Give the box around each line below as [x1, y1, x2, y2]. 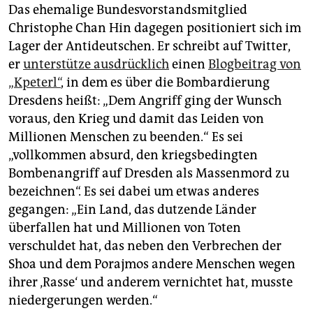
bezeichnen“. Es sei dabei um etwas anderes [8, 184, 259, 200]
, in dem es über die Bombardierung [61, 75, 270, 91]
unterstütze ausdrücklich [23, 57, 169, 73]
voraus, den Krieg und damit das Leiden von [8, 111, 264, 127]
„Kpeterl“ [8, 75, 61, 91]
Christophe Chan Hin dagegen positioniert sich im [8, 20, 301, 36]
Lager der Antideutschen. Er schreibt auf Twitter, [8, 38, 291, 54]
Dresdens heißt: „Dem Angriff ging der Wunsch [8, 93, 282, 109]
